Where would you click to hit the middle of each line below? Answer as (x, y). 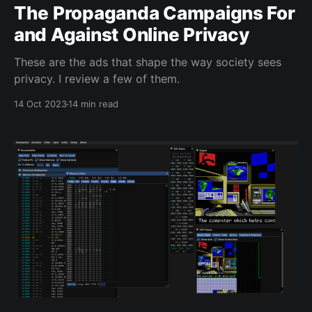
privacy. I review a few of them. (97, 79)
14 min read (93, 104)
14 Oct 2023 (40, 104)
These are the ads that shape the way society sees (148, 62)
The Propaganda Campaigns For (155, 13)
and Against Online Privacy (132, 35)
